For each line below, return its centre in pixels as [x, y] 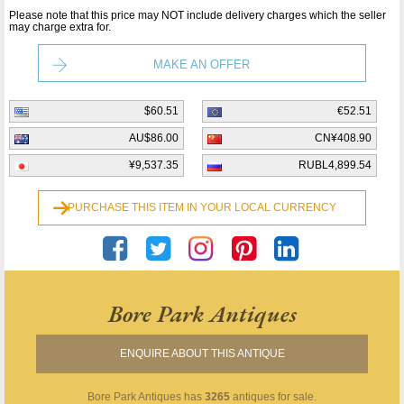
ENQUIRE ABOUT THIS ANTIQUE [202, 354]
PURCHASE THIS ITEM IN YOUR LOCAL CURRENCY [202, 208]
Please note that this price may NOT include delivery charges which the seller [197, 16]
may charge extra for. [60, 28]
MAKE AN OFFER [202, 65]
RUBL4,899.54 [335, 165]
